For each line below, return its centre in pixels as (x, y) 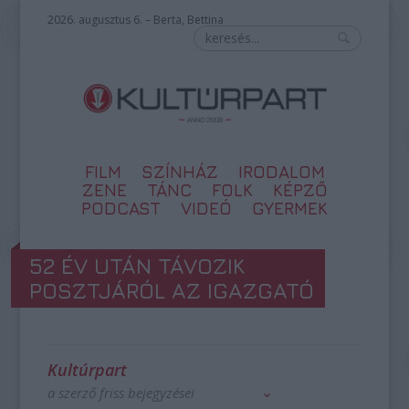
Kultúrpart (88, 370)
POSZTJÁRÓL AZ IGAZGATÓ (172, 290)
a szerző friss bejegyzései (121, 393)
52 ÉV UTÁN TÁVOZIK (137, 266)
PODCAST (121, 208)
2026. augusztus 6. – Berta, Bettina (136, 20)
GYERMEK (290, 208)
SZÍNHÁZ (179, 172)
